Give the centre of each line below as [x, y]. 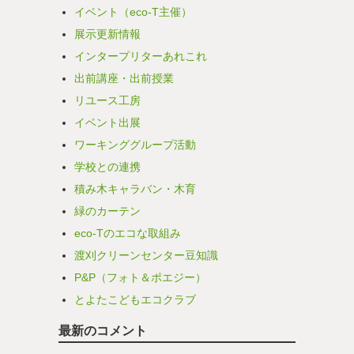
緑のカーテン [107, 211]
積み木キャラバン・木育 [135, 189]
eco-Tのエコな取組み [128, 233]
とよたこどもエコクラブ [135, 299]
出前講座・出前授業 [124, 78]
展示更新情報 [107, 34]
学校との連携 [107, 167]
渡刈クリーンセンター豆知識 [146, 255]
